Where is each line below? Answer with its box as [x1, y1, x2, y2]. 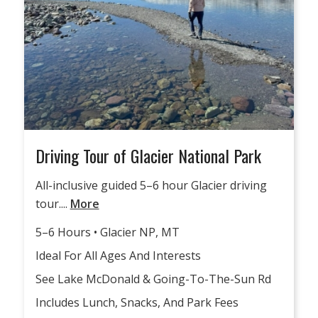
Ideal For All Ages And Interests [35, 248, 201, 264]
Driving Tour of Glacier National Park [35, 142, 261, 168]
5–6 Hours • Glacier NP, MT [35, 224, 180, 241]
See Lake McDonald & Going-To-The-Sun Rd [35, 271, 271, 287]
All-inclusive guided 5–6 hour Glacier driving [35, 177, 267, 194]
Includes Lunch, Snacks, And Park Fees [35, 295, 238, 311]
